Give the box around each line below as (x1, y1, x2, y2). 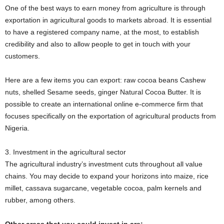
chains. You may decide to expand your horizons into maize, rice (5, 172, 208, 180)
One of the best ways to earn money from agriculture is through (5, 4, 205, 12)
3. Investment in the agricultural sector (5, 148, 126, 156)
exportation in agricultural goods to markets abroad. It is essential (5, 16, 211, 24)
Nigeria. (5, 124, 29, 132)
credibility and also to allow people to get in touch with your (5, 40, 190, 48)
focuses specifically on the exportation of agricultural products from (5, 112, 216, 120)
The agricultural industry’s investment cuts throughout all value (5, 160, 202, 168)
